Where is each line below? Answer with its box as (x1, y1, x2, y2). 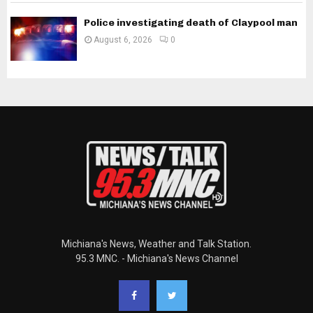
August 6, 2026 (94, 35, 152, 45)
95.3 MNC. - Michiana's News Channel (75, 252, 238, 264)
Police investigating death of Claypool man (84, 17, 298, 29)
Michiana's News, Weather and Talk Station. (61, 238, 252, 249)
